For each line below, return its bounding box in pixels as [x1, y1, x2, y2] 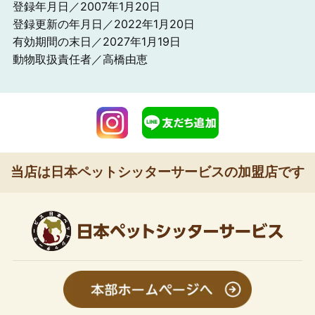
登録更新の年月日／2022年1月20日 [12, 16, 195, 31]
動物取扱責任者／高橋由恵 [12, 51, 148, 66]
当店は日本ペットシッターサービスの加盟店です [11, 164, 304, 181]
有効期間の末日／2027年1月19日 [12, 34, 181, 49]
